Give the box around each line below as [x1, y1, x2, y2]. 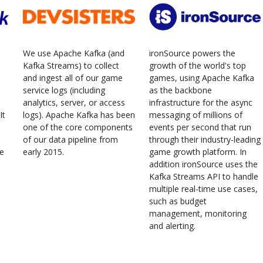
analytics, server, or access [23, 96, 125, 108]
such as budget [149, 195, 207, 207]
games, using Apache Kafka [149, 72, 254, 83]
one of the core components [23, 121, 133, 133]
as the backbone [149, 84, 212, 96]
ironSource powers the [149, 47, 235, 59]
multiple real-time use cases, [149, 183, 258, 194]
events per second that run [149, 121, 251, 133]
